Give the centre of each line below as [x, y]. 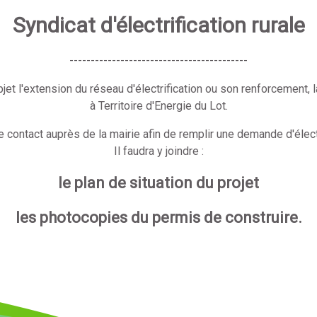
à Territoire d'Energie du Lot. [158, 105]
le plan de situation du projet [158, 183]
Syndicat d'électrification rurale [158, 25]
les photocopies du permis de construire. [158, 217]
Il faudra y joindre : [158, 151]
